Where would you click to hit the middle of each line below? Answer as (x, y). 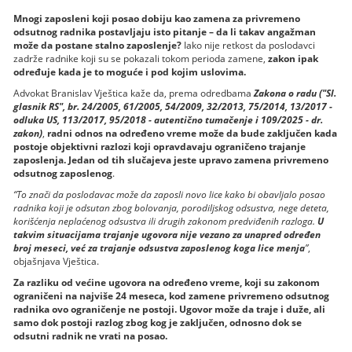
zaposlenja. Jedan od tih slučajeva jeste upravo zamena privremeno (171, 160)
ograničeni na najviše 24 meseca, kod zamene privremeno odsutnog (172, 296)
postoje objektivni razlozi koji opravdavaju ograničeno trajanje (160, 147)
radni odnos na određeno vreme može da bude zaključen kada (192, 134)
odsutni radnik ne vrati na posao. (91, 336)
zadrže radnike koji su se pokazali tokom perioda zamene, (141, 59)
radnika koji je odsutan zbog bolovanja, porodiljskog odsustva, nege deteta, (172, 208)
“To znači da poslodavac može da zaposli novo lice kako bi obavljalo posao (170, 195)
